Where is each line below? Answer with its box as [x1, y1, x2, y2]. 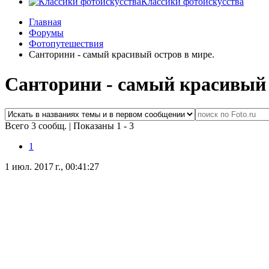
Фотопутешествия [29, 38, 103, 49]
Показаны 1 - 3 [73, 121, 134, 131]
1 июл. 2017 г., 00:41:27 [5, 162, 99, 172]
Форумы [29, 28, 64, 38]
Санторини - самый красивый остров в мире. [29, 49, 214, 60]
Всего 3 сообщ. [5, 121, 69, 131]
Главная [29, 17, 61, 28]
